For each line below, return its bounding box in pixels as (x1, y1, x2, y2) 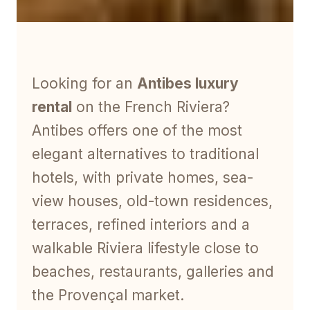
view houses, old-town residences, (32, 192, 273, 210)
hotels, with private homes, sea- (32, 169, 253, 187)
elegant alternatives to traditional (32, 145, 259, 163)
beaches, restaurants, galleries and (32, 263, 274, 281)
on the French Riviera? (72, 98, 230, 116)
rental (32, 98, 72, 116)
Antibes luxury (137, 75, 239, 93)
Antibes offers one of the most (32, 122, 242, 140)
